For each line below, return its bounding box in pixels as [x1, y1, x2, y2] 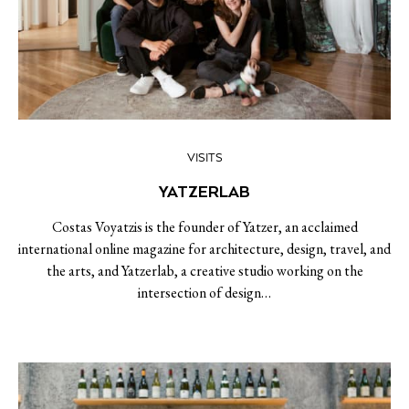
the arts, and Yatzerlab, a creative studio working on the [46, 261, 363, 280]
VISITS [186, 152, 223, 165]
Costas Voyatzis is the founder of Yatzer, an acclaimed [51, 217, 358, 236]
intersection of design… [138, 283, 271, 302]
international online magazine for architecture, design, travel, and [18, 239, 391, 258]
